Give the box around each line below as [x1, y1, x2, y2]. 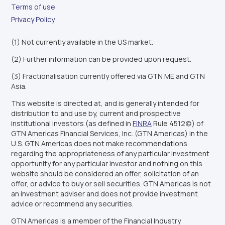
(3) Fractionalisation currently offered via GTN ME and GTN [11, 71, 205, 81]
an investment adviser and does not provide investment [11, 189, 198, 198]
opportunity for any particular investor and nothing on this [11, 159, 203, 168]
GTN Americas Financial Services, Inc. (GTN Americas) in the [11, 129, 208, 138]
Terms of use [11, 2, 56, 12]
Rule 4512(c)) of [152, 119, 204, 128]
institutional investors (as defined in [11, 119, 133, 128]
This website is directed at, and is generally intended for [11, 98, 200, 108]
